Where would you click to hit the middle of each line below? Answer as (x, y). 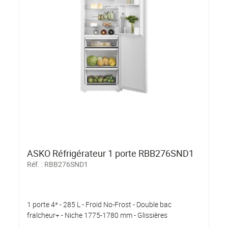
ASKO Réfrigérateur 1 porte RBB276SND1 (111, 153)
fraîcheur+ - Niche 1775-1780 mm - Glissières (97, 215)
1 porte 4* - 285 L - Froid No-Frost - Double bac (99, 204)
